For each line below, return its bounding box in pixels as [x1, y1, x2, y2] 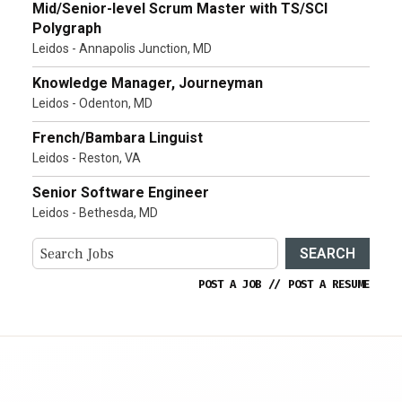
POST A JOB [198, 277, 261, 293]
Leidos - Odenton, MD [32, 96, 153, 111]
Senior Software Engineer [32, 184, 209, 202]
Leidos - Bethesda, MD [32, 205, 158, 221]
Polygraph [32, 20, 101, 38]
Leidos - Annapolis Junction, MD [32, 41, 212, 57]
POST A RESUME [288, 277, 370, 293]
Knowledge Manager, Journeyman [32, 74, 263, 92]
